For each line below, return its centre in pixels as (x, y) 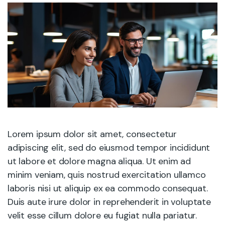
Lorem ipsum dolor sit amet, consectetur (92, 134)
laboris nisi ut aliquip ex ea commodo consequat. (108, 188)
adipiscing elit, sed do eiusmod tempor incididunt (109, 148)
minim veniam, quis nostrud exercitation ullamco (107, 175)
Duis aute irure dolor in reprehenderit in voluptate (109, 202)
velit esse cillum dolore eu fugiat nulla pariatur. (102, 215)
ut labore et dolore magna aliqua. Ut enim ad (99, 161)
